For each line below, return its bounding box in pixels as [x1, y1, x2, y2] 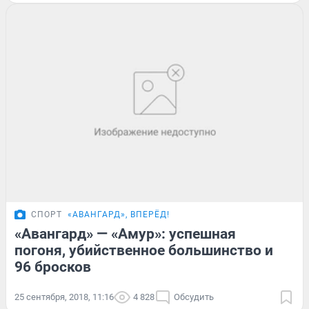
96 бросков [14, 258, 91, 275]
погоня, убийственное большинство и [14, 241, 273, 259]
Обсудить [174, 291, 214, 302]
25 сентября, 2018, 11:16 [14, 291, 114, 302]
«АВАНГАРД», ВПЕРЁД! [68, 209, 170, 219]
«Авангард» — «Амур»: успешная [14, 225, 236, 242]
